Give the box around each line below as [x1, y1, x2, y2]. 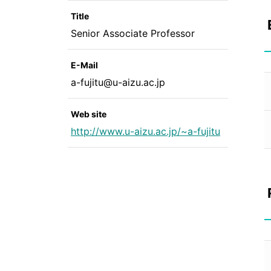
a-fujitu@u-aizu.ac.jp [71, 76, 165, 88]
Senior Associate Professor [71, 27, 195, 39]
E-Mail [71, 60, 98, 70]
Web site [71, 109, 106, 119]
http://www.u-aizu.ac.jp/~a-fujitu [71, 125, 220, 137]
